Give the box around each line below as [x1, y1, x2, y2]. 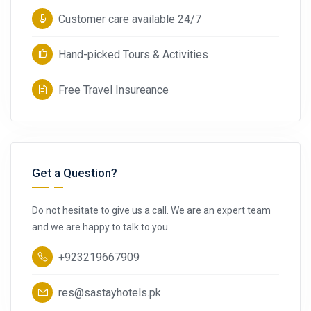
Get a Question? [32, 166, 117, 180]
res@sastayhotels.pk [58, 286, 161, 299]
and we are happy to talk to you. [32, 221, 170, 233]
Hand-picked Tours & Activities [58, 48, 208, 61]
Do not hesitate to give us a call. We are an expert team [32, 205, 271, 216]
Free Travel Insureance [58, 83, 169, 96]
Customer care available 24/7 [58, 12, 201, 26]
